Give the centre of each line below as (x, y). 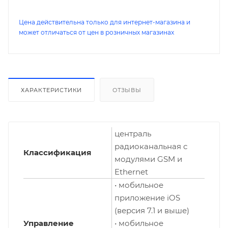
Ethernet (131, 172)
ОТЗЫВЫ (127, 90)
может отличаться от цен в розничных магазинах (96, 33)
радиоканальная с (151, 147)
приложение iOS (147, 198)
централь (133, 134)
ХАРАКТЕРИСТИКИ (52, 90)
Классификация (57, 153)
